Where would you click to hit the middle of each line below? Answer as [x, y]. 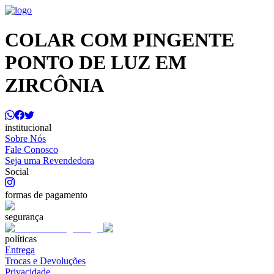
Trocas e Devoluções [45, 261]
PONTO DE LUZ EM [96, 63]
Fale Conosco [31, 149]
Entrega [20, 250]
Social [17, 171]
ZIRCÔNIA [54, 85]
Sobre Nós [25, 138]
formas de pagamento [46, 194]
